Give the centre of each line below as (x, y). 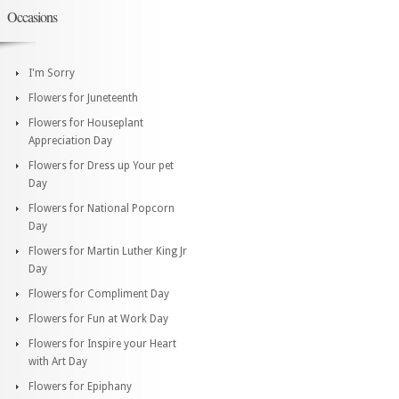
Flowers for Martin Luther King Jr (108, 251)
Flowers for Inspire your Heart (102, 343)
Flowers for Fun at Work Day (98, 318)
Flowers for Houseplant (86, 122)
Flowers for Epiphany (80, 386)
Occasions (32, 16)
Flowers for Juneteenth (83, 98)
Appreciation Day (70, 140)
